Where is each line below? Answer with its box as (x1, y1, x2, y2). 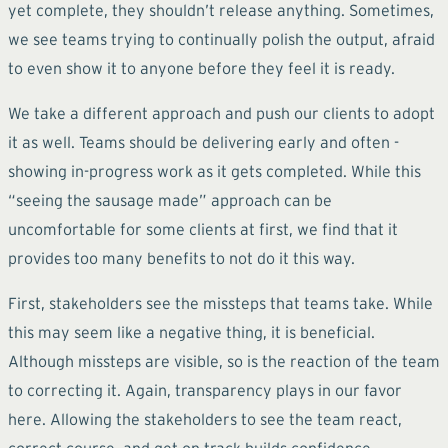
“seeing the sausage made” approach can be (8, 190, 332, 209)
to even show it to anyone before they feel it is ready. (8, 58, 395, 77)
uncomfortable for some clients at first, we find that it (8, 219, 398, 238)
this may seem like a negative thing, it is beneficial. (8, 322, 375, 341)
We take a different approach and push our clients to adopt (8, 103, 435, 122)
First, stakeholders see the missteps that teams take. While (8, 293, 433, 312)
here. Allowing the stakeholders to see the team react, (8, 409, 402, 428)
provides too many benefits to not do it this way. (8, 248, 355, 267)
